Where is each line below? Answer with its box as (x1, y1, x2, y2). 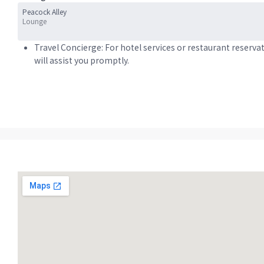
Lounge (22, 16, 47, 26)
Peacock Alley (22, 6, 67, 16)
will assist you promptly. (34, 54, 129, 66)
